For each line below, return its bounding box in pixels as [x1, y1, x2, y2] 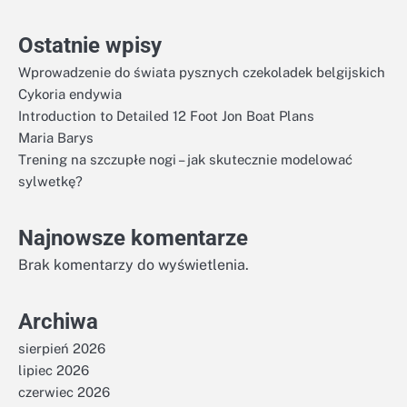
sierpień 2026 [18, 341, 105, 356]
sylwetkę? [18, 174, 83, 189]
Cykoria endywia [18, 86, 122, 102]
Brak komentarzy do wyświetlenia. [18, 256, 249, 273]
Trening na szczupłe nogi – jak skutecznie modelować [18, 152, 352, 167]
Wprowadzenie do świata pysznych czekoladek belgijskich [18, 65, 385, 80]
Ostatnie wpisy [18, 33, 162, 58]
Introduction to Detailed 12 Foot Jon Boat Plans [18, 108, 314, 124]
